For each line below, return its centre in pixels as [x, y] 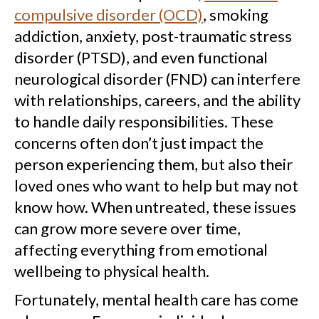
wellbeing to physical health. [112, 271]
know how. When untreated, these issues [155, 207]
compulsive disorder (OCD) [109, 15]
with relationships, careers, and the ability [157, 100]
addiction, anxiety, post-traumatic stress [153, 36]
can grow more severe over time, [127, 228]
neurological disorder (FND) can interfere [157, 79]
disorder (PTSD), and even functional [141, 57]
